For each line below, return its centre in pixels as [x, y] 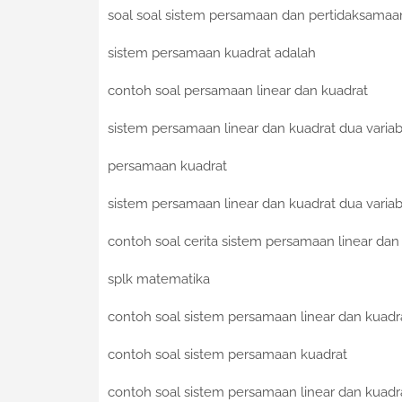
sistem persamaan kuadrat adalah [211, 53]
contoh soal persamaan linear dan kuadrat [237, 91]
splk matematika [158, 280]
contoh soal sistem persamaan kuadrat [227, 355]
